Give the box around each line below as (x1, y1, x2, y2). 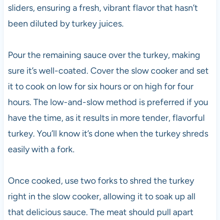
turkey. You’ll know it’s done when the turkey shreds (7, 128, 208, 139)
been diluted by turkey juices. (7, 18, 124, 29)
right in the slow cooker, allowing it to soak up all (7, 191, 195, 202)
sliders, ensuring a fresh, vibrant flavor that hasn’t (7, 2, 198, 13)
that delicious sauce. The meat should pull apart (7, 206, 193, 218)
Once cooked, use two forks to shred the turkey (7, 175, 194, 186)
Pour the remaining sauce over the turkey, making (7, 49, 200, 60)
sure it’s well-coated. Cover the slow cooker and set (7, 65, 209, 76)
